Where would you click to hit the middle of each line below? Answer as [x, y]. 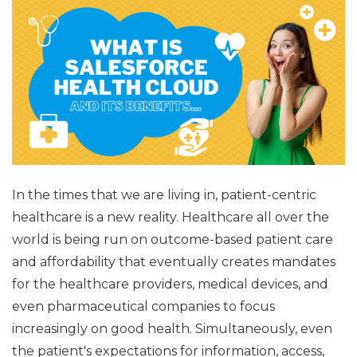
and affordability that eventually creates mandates [174, 261]
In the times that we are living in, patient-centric [164, 194]
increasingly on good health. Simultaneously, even [172, 328]
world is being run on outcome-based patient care [173, 239]
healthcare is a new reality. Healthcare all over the [171, 217]
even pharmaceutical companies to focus [143, 306]
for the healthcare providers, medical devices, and [170, 284]
